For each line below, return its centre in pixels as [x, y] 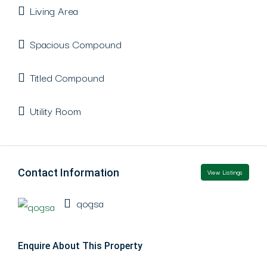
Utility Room [55, 111]
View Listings [225, 172]
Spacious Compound [76, 44]
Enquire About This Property [80, 246]
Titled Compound [67, 77]
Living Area [54, 10]
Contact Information [69, 172]
